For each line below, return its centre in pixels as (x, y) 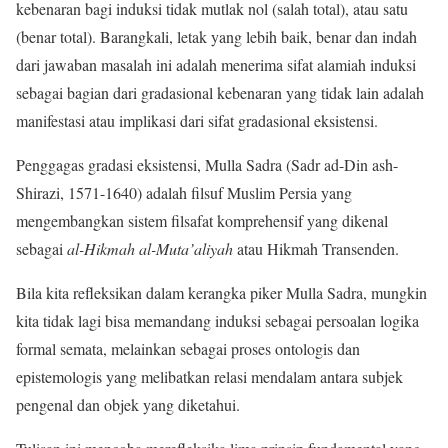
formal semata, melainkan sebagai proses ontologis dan (188, 349)
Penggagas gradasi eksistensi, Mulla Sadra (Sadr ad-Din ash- (207, 165)
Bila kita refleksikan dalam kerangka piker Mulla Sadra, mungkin (221, 293)
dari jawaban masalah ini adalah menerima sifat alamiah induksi (216, 65)
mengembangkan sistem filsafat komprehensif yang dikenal (202, 221)
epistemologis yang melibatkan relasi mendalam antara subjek (209, 377)
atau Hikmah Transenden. (318, 249)
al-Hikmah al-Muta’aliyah (150, 249)
